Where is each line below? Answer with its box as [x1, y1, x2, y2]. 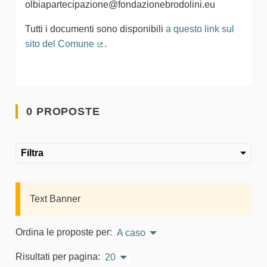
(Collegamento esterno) [97, 49, 197, 60]
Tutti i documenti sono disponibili [25, 23, 166, 34]
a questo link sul [166, 23, 234, 34]
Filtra [21, 147, 44, 158]
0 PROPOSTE [23, 105, 100, 117]
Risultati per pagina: [15, 251, 100, 262]
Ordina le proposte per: [15, 226, 112, 237]
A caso [117, 227, 145, 238]
